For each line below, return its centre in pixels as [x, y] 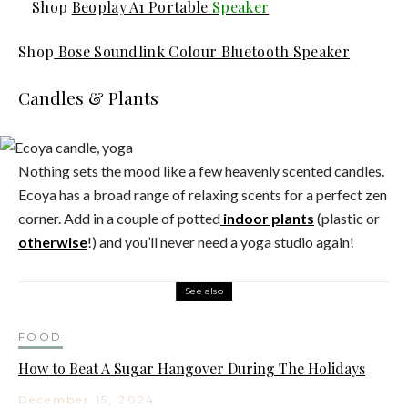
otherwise [53, 241]
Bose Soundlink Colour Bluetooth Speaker [202, 51]
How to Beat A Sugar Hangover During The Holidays [192, 368]
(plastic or [347, 218]
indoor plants [267, 218]
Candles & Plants [88, 97]
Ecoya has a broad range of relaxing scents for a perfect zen [203, 194]
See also [204, 291]
